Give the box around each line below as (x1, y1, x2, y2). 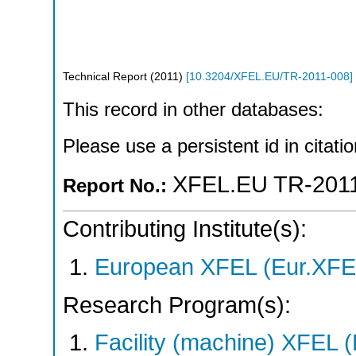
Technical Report (63, 70, 147, 83)
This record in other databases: (63, 99, 329, 121)
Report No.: (63, 175, 172, 197)
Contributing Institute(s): (63, 216, 307, 242)
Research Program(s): (63, 292, 291, 318)
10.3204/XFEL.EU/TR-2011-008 (189, 70, 350, 83)
